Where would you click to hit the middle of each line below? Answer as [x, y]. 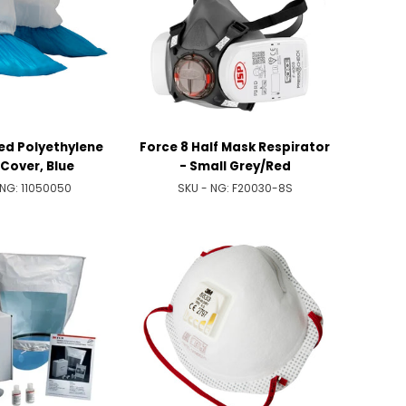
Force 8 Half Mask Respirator [235, 147]
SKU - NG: [204, 188]
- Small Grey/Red [235, 166]
